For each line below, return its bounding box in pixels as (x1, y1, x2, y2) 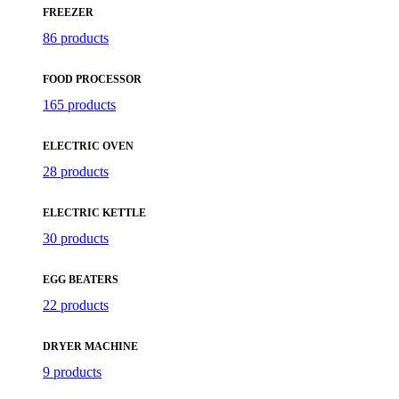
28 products (43, 163, 109, 179)
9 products (43, 363, 102, 379)
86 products (43, 29, 109, 45)
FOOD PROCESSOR (43, 72, 142, 85)
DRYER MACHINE (43, 339, 138, 353)
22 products (43, 297, 109, 313)
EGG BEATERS (43, 273, 118, 286)
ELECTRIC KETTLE (43, 206, 146, 219)
